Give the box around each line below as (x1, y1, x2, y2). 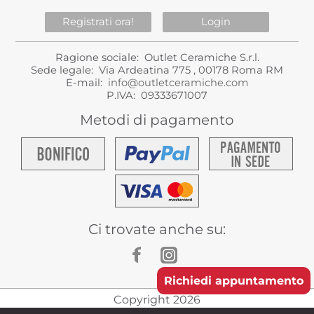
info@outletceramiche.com (107, 76, 249, 90)
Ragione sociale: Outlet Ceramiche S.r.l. (55, 51, 259, 64)
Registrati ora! (62, 15, 135, 29)
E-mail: (65, 76, 108, 90)
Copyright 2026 (114, 293, 200, 307)
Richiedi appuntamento (164, 274, 303, 287)
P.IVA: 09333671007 (107, 89, 207, 102)
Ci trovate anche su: (88, 220, 226, 238)
